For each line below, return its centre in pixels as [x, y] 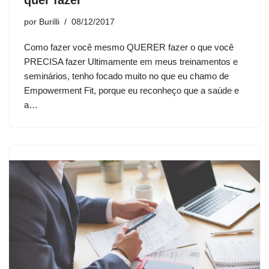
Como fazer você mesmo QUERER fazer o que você [129, 47]
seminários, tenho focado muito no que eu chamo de [126, 76]
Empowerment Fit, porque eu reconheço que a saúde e [131, 91]
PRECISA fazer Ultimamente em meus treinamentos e [131, 62]
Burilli [49, 22]
